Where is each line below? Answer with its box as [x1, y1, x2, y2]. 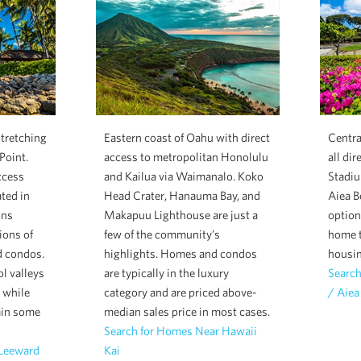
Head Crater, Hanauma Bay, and [103, 188, 260, 202]
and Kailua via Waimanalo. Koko [103, 168, 263, 183]
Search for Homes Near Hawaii [103, 323, 257, 338]
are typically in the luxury [103, 265, 229, 280]
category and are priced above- [103, 284, 256, 299]
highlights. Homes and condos [103, 246, 257, 260]
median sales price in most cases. [103, 304, 270, 318]
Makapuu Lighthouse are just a [103, 207, 258, 222]
